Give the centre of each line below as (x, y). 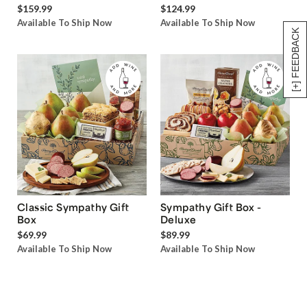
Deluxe (179, 219)
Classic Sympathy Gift (73, 207)
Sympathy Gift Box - (211, 207)
